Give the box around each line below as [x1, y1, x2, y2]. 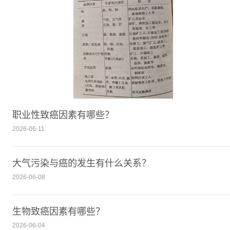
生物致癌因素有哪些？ [12, 206, 105, 217]
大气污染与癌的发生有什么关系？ [12, 158, 151, 169]
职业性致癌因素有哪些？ [12, 110, 114, 121]
